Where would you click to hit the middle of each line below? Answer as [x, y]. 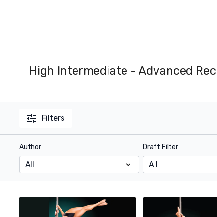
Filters [53, 118]
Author [31, 147]
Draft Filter [160, 147]
